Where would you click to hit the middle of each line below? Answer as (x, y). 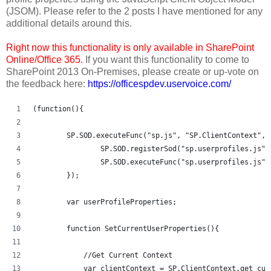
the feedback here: (47, 83)
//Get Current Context (187, 255)
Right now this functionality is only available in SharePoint (130, 47)
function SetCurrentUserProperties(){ (143, 228)
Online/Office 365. (44, 59)
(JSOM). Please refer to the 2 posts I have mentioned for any (134, 11)
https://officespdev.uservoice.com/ (159, 83)
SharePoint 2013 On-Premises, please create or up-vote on (132, 71)
